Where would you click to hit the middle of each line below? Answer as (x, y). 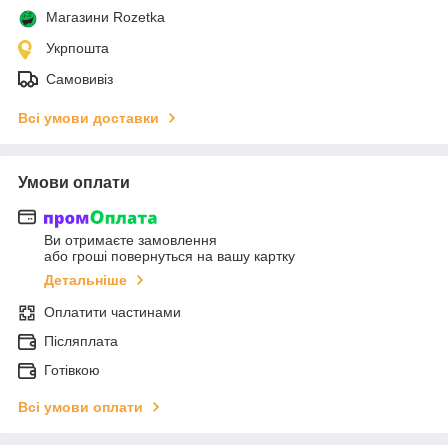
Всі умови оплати (80, 407)
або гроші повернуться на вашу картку (169, 256)
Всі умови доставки (88, 117)
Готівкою (72, 370)
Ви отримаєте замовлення (130, 240)
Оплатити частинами (112, 312)
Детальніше (85, 280)
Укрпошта (77, 47)
